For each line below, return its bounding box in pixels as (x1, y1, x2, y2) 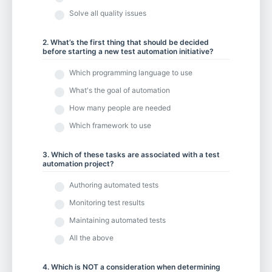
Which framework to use (69, 120, 151, 130)
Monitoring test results (69, 197, 144, 207)
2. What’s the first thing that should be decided (42, 38, 209, 47)
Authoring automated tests (69, 180, 158, 189)
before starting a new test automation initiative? (42, 47, 214, 56)
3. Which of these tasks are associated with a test (42, 149, 220, 159)
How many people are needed (69, 103, 171, 112)
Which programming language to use (69, 67, 192, 77)
